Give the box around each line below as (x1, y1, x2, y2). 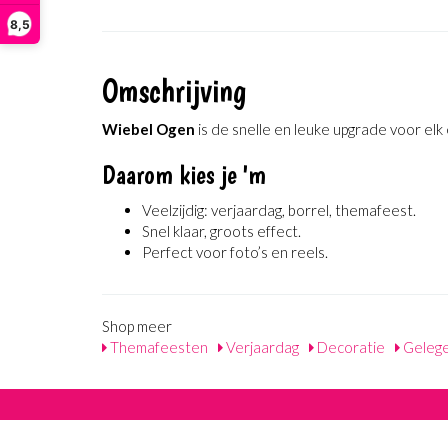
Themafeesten (107, 338, 208, 356)
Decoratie (314, 338, 385, 356)
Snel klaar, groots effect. (142, 221, 301, 240)
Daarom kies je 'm (102, 159, 266, 190)
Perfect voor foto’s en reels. (142, 242, 328, 261)
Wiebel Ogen (102, 120, 195, 138)
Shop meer (102, 317, 172, 335)
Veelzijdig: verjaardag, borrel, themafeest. (142, 200, 416, 219)
